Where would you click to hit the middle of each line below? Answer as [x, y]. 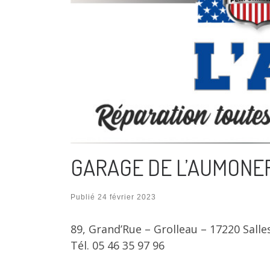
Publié [84, 197]
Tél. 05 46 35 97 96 [118, 245]
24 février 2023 [127, 197]
